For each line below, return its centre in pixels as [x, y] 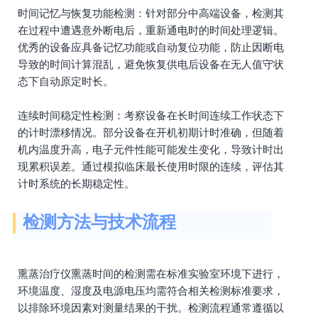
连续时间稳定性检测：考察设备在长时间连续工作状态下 [151, 115]
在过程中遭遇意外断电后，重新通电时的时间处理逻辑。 [151, 30]
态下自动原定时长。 [66, 81]
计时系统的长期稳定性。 [76, 183]
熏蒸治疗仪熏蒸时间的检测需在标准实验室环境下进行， [151, 274]
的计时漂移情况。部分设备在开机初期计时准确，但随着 [151, 132]
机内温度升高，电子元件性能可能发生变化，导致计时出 [151, 149]
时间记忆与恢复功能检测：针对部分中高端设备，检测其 [151, 13]
